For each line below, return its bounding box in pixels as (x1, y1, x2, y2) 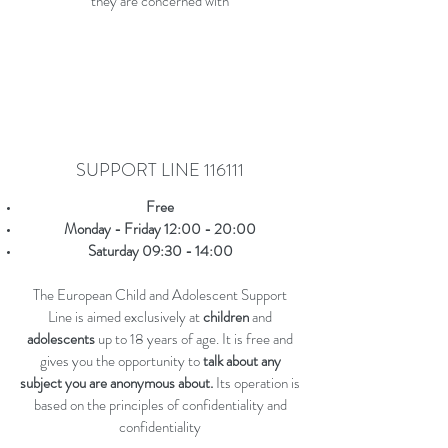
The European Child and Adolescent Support (33, 284, 287, 306)
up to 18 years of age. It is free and (95, 328, 293, 350)
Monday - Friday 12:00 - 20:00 (64, 218, 256, 240)
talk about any (202, 350, 281, 372)
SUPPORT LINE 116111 (76, 157, 244, 183)
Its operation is (213, 372, 300, 394)
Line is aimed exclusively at (48, 306, 203, 328)
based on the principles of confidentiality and (33, 394, 287, 416)
